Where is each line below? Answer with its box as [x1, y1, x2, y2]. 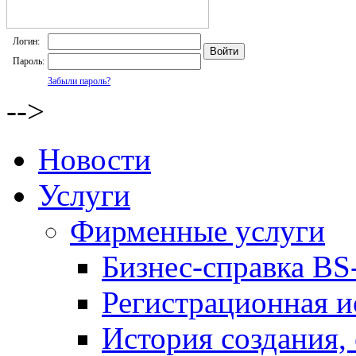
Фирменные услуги [70, 214, 325, 248]
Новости [38, 142, 151, 176]
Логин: [13, 36, 40, 47]
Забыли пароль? [48, 75, 110, 87]
